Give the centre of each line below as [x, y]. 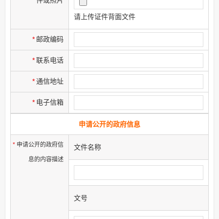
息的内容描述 [46, 159]
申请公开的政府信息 [109, 124]
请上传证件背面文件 [105, 16]
